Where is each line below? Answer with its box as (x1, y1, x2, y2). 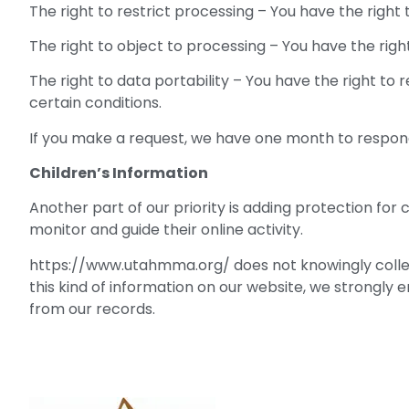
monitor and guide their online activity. (29, 219, 303, 241)
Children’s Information (29, 163, 208, 184)
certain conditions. (29, 92, 162, 114)
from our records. (29, 298, 155, 320)
